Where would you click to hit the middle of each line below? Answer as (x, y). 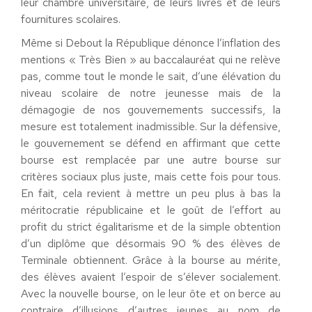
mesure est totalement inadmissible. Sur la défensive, (151, 127)
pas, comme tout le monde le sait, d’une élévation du (151, 77)
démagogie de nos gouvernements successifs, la (151, 110)
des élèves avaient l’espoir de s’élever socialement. (151, 277)
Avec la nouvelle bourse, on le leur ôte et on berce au (151, 294)
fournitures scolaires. (71, 19)
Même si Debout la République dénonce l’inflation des (151, 43)
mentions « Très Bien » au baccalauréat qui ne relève (151, 60)
